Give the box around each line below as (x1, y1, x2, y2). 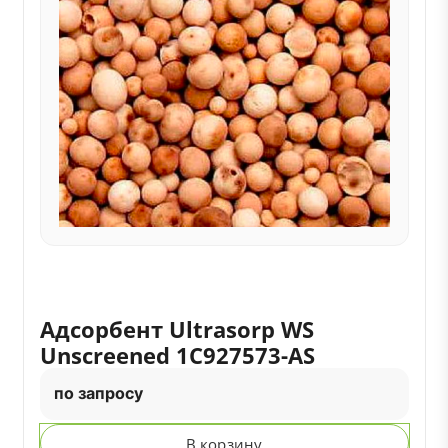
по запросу (53, 383, 143, 403)
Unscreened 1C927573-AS (39, 340, 315, 370)
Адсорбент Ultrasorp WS (39, 314, 314, 344)
